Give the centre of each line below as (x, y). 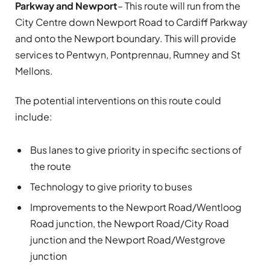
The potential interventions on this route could (118, 100)
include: (34, 116)
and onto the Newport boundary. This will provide (126, 38)
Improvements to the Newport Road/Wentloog (136, 207)
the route (51, 166)
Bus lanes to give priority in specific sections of (136, 149)
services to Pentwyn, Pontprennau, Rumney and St (128, 54)
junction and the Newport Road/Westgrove (128, 239)
